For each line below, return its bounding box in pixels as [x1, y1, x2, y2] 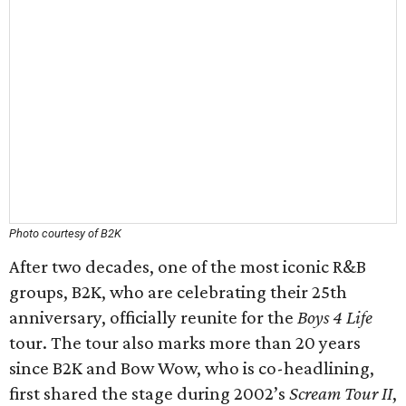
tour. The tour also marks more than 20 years [9, 332, 361, 353]
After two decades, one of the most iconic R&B [9, 256, 366, 277]
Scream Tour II [289, 382, 392, 404]
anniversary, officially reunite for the [9, 306, 297, 328]
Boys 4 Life [297, 306, 372, 328]
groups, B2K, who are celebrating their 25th [9, 281, 347, 303]
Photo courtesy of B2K [9, 227, 121, 240]
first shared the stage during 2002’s [9, 382, 289, 404]
